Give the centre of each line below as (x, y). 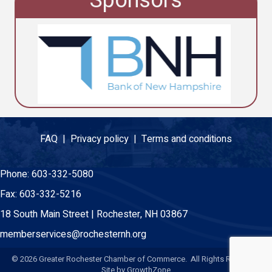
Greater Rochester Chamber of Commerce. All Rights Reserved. (149, 259)
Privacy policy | (106, 139)
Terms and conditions (187, 139)
